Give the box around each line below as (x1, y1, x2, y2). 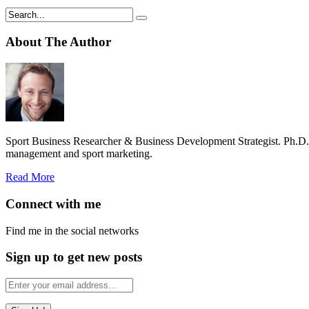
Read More (6, 171, 54, 183)
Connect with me (6, 196, 101, 211)
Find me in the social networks (6, 224, 139, 237)
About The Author (6, 34, 111, 50)
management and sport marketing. (6, 148, 152, 160)
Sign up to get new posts (6, 250, 142, 265)
